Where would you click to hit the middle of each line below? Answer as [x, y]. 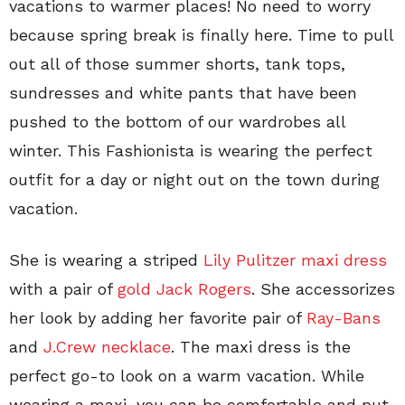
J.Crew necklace [107, 347]
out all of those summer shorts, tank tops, [177, 64]
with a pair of [63, 289]
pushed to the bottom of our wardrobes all [177, 122]
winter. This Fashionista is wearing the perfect [191, 151]
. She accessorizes [323, 289]
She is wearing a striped [106, 260]
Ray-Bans [344, 318]
